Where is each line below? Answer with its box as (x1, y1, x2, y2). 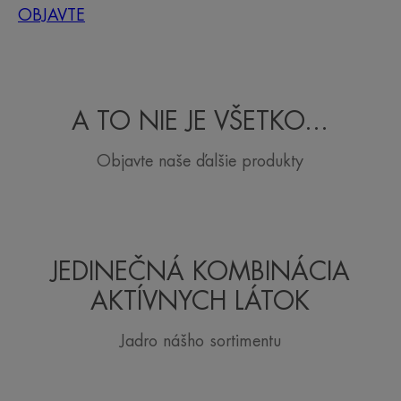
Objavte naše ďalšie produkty (97, 152, 304, 169)
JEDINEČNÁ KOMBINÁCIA (50, 259, 350, 285)
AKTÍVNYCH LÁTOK (90, 288, 311, 314)
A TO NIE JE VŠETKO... (72, 108, 329, 134)
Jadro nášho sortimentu (119, 332, 281, 349)
